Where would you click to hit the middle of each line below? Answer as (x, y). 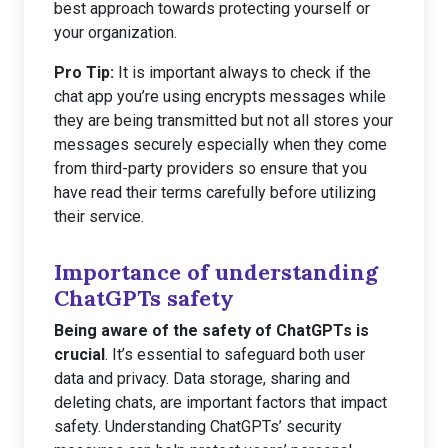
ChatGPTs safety (144, 298)
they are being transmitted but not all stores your (223, 120)
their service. (99, 216)
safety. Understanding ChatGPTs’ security (198, 426)
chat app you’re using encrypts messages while (220, 96)
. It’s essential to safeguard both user (235, 354)
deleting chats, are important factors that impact (220, 402)
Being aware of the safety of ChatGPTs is (211, 330)
